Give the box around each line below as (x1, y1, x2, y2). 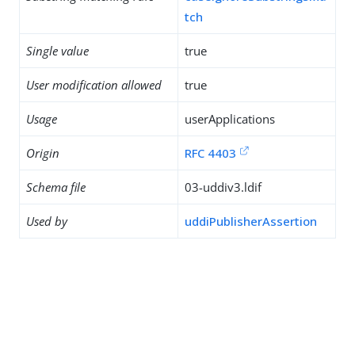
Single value (26, 43, 89, 59)
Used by (26, 213, 67, 229)
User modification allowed (26, 77, 162, 93)
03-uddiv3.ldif (185, 179, 261, 195)
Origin (26, 145, 59, 161)
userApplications (185, 111, 275, 127)
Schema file (26, 179, 86, 195)
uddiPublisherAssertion (185, 213, 317, 229)
